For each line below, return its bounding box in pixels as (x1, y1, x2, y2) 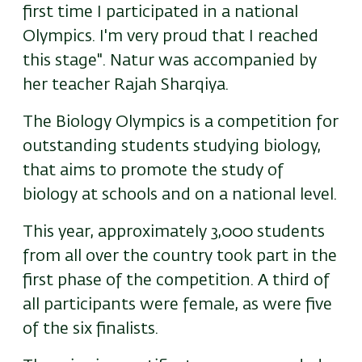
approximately (98, 224, 211, 241)
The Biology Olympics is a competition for (23, 114, 339, 131)
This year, (23, 224, 98, 241)
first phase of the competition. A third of (23, 272, 330, 289)
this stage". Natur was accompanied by (23, 53, 317, 69)
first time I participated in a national (23, 4, 298, 21)
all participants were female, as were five (23, 297, 332, 314)
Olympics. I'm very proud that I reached (23, 28, 318, 45)
